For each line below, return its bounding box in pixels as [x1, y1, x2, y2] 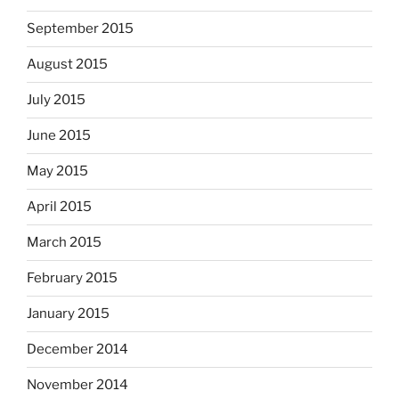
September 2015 [27, 20, 134, 37]
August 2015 [27, 56, 108, 73]
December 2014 [27, 341, 128, 358]
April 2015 [27, 199, 92, 216]
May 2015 [27, 163, 88, 180]
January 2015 [27, 305, 110, 322]
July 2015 [27, 92, 85, 109]
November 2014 [27, 377, 128, 394]
